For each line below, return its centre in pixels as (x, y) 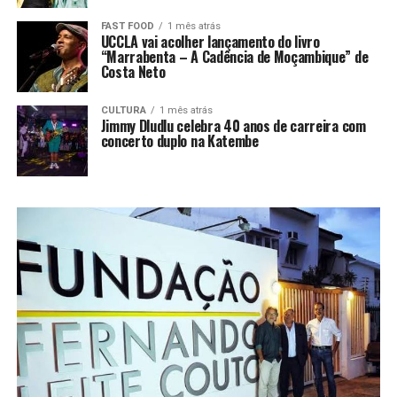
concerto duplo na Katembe (179, 141)
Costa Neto (133, 72)
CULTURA (123, 111)
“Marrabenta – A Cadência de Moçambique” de (234, 57)
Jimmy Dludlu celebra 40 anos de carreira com (233, 126)
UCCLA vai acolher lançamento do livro (210, 42)
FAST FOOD (127, 27)
